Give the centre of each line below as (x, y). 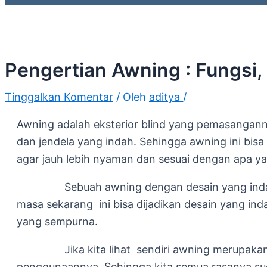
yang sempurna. (57, 221)
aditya (166, 97)
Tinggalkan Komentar (59, 97)
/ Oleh (133, 97)
